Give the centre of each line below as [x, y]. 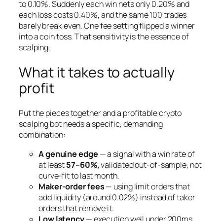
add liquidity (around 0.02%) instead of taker [117, 197]
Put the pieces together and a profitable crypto [100, 113]
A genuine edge [68, 154]
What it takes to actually [97, 72]
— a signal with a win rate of [146, 154]
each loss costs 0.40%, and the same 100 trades [103, 15]
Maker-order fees [72, 186]
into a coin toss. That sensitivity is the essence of [104, 37]
